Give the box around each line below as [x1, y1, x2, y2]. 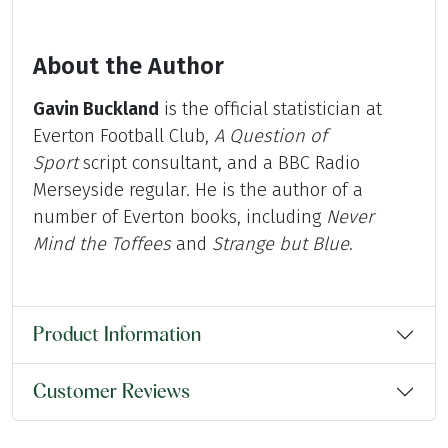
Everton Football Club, [33, 125, 214, 148]
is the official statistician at [159, 98, 382, 121]
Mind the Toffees [33, 233, 171, 256]
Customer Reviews [33, 382, 190, 403]
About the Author [33, 52, 224, 81]
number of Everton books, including [33, 206, 326, 229]
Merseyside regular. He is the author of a [33, 179, 363, 202]
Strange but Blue [212, 233, 349, 256]
